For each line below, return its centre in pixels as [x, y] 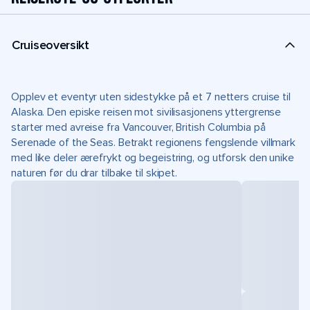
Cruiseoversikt [51, 45]
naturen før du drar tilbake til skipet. [94, 173]
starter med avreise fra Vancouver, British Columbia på [138, 127]
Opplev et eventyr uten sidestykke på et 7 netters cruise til [151, 97]
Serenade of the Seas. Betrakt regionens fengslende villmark [154, 143]
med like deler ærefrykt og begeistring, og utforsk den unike [153, 158]
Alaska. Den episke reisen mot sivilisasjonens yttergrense [146, 112]
